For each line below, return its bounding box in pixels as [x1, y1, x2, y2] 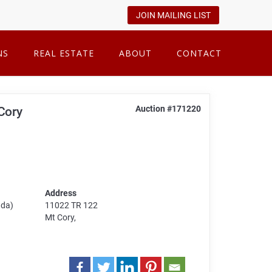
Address [45, 188, 77, 198]
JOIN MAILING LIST [136, 10, 211, 20]
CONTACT [177, 47, 222, 59]
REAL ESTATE [33, 47, 94, 59]
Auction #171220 [135, 104, 201, 114]
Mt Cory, [45, 212, 76, 222]
